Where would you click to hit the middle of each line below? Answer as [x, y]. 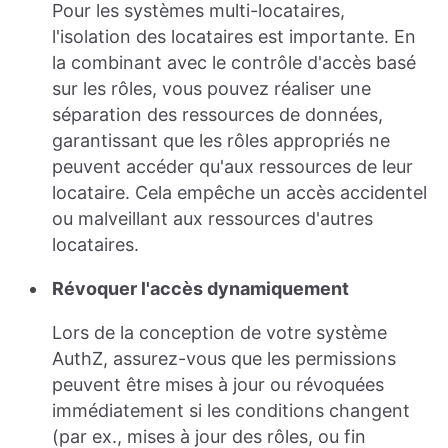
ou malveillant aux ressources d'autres [212, 219]
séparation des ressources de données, [217, 115]
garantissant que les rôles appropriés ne [221, 141]
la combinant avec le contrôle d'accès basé [234, 63]
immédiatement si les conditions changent [231, 411]
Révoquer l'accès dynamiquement [200, 289]
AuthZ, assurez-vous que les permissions [224, 359]
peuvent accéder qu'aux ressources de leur [232, 167]
